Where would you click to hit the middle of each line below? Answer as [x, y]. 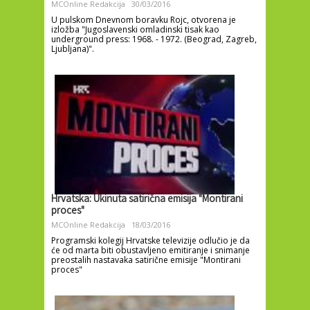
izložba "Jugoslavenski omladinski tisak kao [135, 29]
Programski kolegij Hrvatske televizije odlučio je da [151, 241]
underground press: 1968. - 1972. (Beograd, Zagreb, [154, 39]
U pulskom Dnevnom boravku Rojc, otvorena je [144, 19]
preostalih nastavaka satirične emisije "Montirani [146, 260]
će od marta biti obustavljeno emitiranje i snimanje [151, 250]
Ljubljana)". [73, 48]
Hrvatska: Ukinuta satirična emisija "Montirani [147, 200]
